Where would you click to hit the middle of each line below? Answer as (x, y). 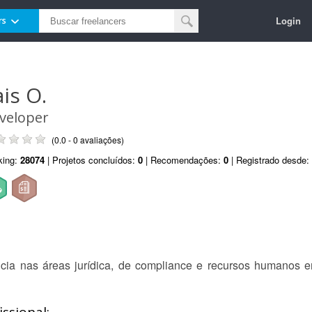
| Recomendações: (183, 160)
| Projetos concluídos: (91, 160)
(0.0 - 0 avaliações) (88, 140)
